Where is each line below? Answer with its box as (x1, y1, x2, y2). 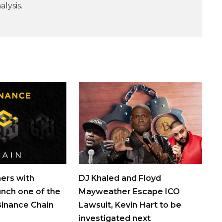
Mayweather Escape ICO (78, 186, 180, 196)
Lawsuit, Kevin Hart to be (78, 200, 181, 210)
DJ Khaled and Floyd (78, 173, 161, 183)
